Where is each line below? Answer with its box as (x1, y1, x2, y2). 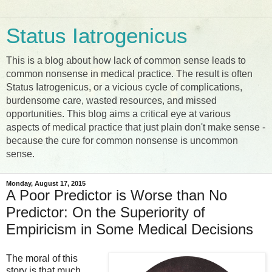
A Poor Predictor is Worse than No (6, 187, 227, 203)
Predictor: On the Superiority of (6, 204, 205, 220)
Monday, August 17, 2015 (6, 180, 86, 187)
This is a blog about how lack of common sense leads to (6, 55, 246, 66)
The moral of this (6, 253, 78, 263)
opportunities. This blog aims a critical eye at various (6, 109, 231, 119)
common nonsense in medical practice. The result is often (6, 69, 253, 79)
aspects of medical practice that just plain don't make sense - (6, 122, 265, 132)
